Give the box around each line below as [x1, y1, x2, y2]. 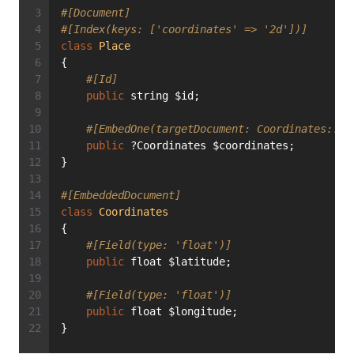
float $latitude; [124, 255, 232, 269]
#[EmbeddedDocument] [61, 189, 181, 202]
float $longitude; [124, 305, 238, 318]
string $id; [124, 89, 200, 103]
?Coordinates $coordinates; [124, 139, 295, 153]
